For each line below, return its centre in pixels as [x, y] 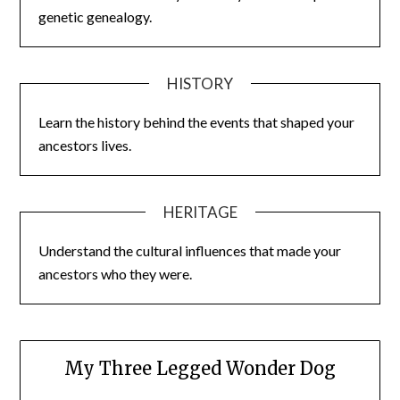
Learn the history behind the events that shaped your [197, 121]
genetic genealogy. [96, 16]
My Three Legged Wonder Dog [200, 368]
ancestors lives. [85, 145]
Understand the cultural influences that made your [190, 250]
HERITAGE [200, 212]
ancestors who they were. [116, 273]
